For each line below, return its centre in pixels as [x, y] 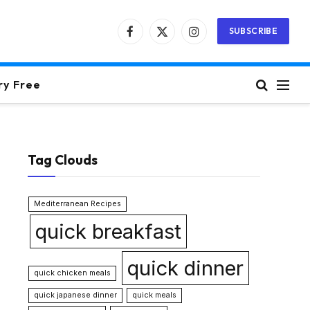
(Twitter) [180, 52]
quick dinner [186, 268]
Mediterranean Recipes [78, 204]
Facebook [153, 37]
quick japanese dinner [76, 295]
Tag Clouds [63, 160]
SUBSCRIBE [253, 31]
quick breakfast [108, 231]
